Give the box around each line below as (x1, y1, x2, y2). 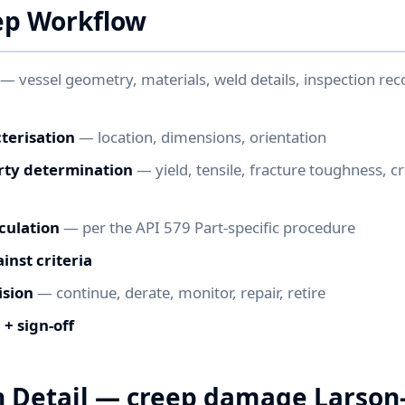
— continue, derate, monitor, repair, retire (33, 282, 325, 303)
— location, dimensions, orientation (75, 127, 326, 147)
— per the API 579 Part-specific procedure (60, 217, 355, 238)
